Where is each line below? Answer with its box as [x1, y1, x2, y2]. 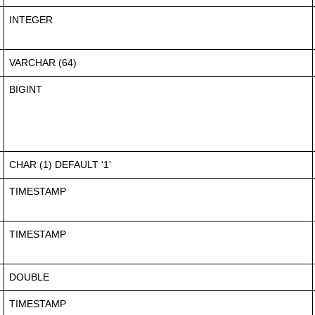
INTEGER [9, 13, 53, 25]
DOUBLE [9, 271, 49, 283]
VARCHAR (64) [9, 56, 77, 68]
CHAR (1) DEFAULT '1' [9, 158, 111, 170]
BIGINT [9, 83, 42, 95]
